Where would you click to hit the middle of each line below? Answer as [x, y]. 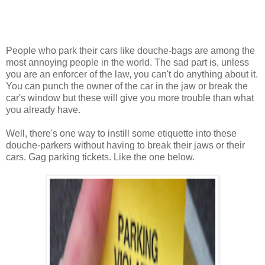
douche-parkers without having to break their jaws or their [125, 146]
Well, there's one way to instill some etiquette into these [121, 134]
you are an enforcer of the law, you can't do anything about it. [132, 75]
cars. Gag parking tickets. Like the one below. [100, 157]
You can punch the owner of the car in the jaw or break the [127, 86]
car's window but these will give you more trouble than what [130, 98]
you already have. [43, 110]
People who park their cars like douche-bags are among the [130, 51]
